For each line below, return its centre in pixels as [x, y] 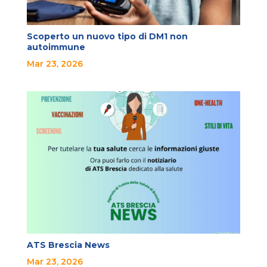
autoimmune [56, 47]
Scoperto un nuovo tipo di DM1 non [107, 36]
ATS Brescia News [68, 245]
